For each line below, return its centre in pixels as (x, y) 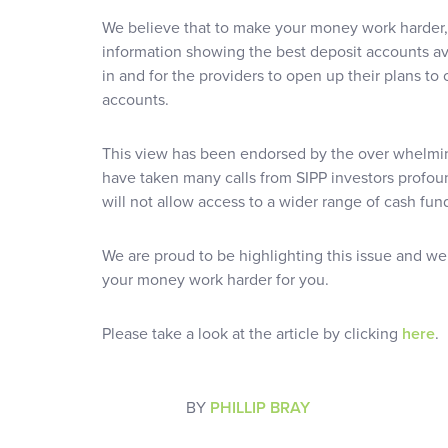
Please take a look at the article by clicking (252, 333)
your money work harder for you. (215, 279)
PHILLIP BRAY (260, 407)
